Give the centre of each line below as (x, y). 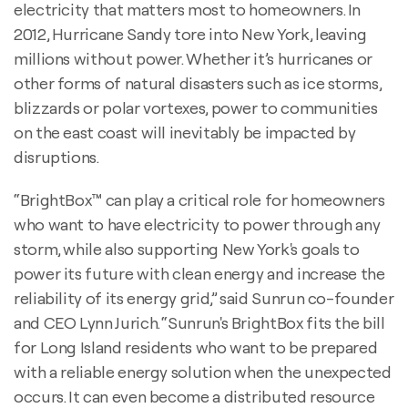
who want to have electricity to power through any (197, 224)
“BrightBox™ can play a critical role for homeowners (199, 199)
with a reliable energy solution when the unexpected (203, 372)
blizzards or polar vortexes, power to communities (196, 107)
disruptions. (56, 157)
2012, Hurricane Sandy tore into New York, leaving (190, 34)
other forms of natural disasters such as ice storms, (198, 83)
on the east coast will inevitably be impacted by (185, 132)
